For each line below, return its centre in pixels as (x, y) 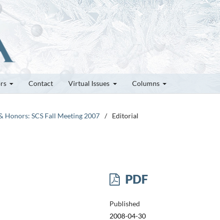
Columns (146, 83)
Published (124, 203)
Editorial (125, 115)
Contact (41, 83)
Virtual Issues (90, 83)
